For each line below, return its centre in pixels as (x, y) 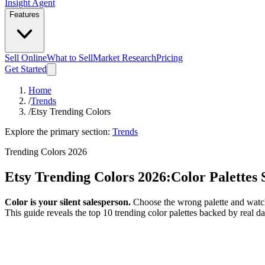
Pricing (169, 58)
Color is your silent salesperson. (68, 202)
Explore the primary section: (57, 132)
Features (25, 14)
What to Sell (70, 58)
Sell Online (26, 58)
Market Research (125, 58)
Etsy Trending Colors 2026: (88, 177)
